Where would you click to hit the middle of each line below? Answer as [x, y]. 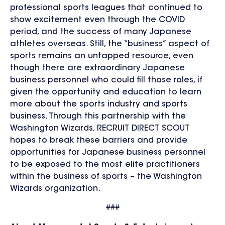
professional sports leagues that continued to [106, 8]
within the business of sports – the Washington [106, 177]
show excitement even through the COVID [97, 20]
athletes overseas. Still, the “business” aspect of [110, 44]
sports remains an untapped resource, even [102, 56]
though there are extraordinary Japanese [97, 68]
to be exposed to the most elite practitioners [105, 164]
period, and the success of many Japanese [101, 32]
